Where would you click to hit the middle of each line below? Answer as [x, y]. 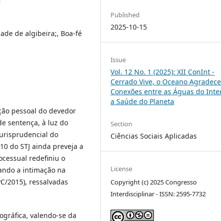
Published [125, 15]
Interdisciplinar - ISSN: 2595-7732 [158, 194]
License [122, 169]
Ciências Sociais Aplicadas [154, 136]
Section [122, 124]
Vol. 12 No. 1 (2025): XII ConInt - [163, 72]
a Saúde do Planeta [143, 101]
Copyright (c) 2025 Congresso [154, 182]
